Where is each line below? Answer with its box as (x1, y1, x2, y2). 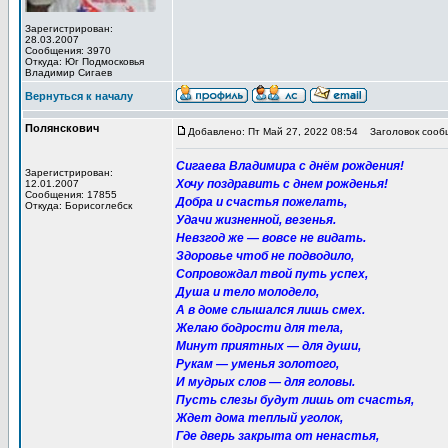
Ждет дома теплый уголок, (176, 411, 343, 425)
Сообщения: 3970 (25, 45, 111, 56)
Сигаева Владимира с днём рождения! (176, 159, 404, 173)
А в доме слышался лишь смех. (176, 303, 365, 317)
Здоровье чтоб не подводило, (176, 249, 354, 263)
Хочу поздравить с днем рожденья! (176, 177, 388, 191)
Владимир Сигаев (25, 67, 112, 78)
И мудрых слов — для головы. (176, 375, 355, 389)
